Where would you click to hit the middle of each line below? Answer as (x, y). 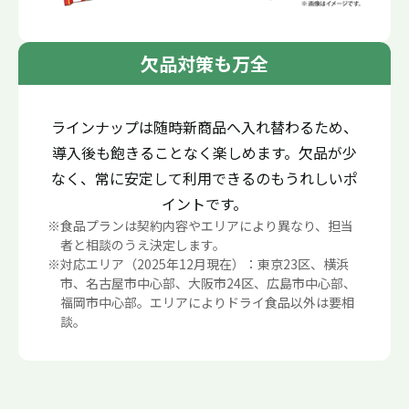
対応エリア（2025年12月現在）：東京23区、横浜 (204, 263)
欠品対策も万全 (204, 63)
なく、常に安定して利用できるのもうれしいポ (204, 178)
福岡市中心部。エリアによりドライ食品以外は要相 (207, 302)
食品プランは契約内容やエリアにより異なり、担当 (207, 225)
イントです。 (204, 203)
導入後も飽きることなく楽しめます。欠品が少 (204, 152)
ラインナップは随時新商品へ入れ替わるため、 (204, 126)
